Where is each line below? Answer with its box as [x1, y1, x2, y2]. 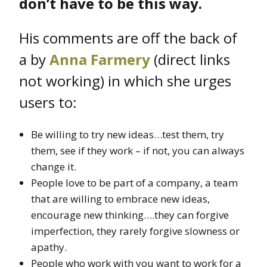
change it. [31, 159, 76, 173]
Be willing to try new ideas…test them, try [31, 127, 224, 141]
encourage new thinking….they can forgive [31, 207, 229, 222]
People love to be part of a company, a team [31, 175, 238, 190]
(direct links [150, 49, 230, 69]
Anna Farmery [49, 49, 150, 69]
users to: [19, 92, 77, 112]
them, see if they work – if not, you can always [31, 143, 244, 157]
